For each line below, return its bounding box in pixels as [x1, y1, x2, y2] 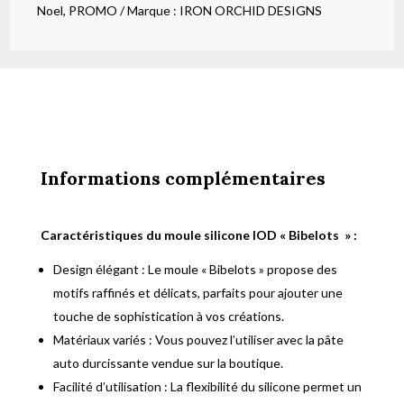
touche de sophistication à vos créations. [52, 308, 284, 325]
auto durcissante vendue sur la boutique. [52, 355, 283, 372]
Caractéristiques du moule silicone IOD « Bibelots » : [40, 227, 357, 243]
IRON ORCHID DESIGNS [179, 3, 323, 19]
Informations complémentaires [40, 167, 326, 190]
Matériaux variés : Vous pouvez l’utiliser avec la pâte [52, 332, 344, 348]
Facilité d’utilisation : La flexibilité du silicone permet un [52, 379, 362, 395]
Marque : [127, 3, 180, 19]
